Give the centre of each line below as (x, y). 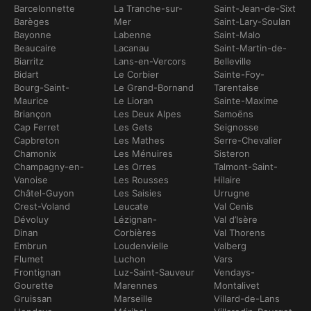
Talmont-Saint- (246, 166)
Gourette (34, 285)
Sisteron (232, 153)
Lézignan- (135, 219)
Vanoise (31, 179)
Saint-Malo (237, 34)
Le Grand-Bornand (154, 87)
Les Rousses (141, 179)
